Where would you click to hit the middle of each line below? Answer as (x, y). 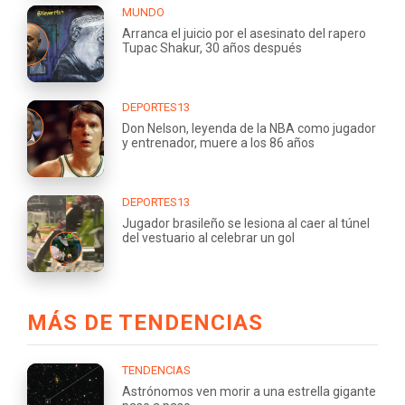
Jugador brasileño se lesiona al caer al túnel (246, 223)
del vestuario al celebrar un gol (208, 237)
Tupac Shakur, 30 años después (212, 47)
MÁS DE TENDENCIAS (145, 322)
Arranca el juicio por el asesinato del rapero (244, 33)
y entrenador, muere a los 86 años (218, 142)
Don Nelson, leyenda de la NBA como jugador (249, 128)
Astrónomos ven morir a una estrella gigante (249, 391)
